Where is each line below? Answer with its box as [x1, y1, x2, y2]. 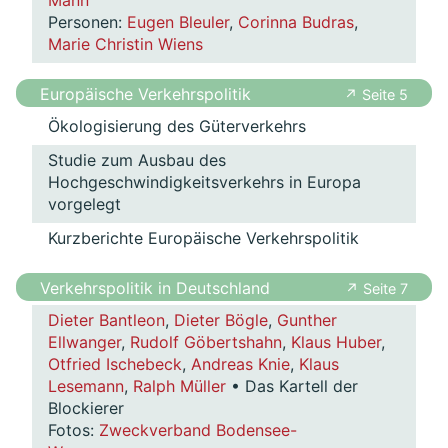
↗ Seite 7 [345, 279, 408, 297]
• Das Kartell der [226, 376, 358, 397]
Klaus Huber [291, 332, 381, 353]
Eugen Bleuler [127, 12, 229, 33]
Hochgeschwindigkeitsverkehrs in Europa [48, 172, 361, 193]
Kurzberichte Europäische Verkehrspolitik [48, 228, 359, 249]
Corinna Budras [238, 12, 354, 33]
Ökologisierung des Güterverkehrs [48, 116, 306, 137]
